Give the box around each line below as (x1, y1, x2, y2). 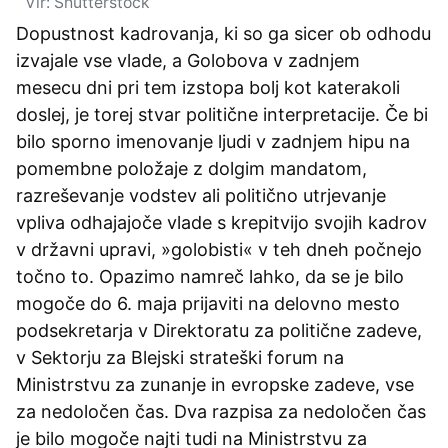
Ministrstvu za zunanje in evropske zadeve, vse (16, 373, 414, 395)
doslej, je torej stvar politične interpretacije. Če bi (16, 103, 428, 125)
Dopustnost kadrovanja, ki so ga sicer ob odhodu (16, 22, 431, 44)
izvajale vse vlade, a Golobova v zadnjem (16, 49, 360, 71)
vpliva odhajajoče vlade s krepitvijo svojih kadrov (16, 211, 427, 233)
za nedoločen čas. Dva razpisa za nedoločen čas (16, 400, 426, 422)
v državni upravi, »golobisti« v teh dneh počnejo (16, 238, 422, 260)
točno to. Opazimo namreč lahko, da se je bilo (16, 265, 404, 287)
